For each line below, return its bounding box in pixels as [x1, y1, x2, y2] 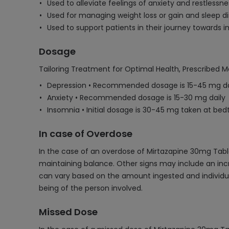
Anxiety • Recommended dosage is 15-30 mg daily [47, 93, 225, 103]
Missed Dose [39, 205, 98, 218]
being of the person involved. [39, 183, 143, 193]
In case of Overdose [39, 127, 132, 140]
